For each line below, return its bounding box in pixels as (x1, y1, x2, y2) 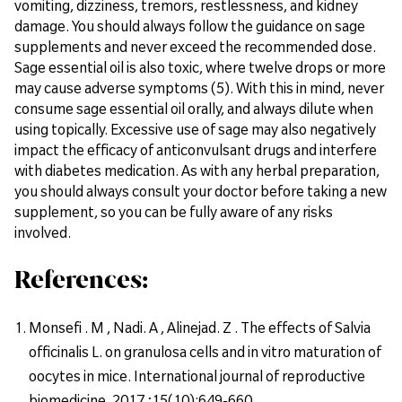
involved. (14, 223, 71, 241)
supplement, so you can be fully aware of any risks (14, 202, 333, 221)
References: (14, 263, 148, 295)
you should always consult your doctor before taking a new (14, 181, 387, 200)
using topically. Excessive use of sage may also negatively (14, 119, 376, 138)
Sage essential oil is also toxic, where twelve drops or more (14, 57, 386, 76)
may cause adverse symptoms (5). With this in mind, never (14, 78, 384, 97)
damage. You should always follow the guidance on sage (14, 16, 365, 35)
